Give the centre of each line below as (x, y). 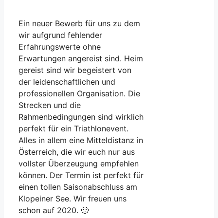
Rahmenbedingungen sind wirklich (81, 117)
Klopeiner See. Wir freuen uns (73, 198)
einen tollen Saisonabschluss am (78, 187)
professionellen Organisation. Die (79, 93)
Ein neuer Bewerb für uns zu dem (79, 23)
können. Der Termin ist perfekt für (81, 175)
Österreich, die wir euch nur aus (77, 152)
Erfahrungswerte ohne (60, 46)
